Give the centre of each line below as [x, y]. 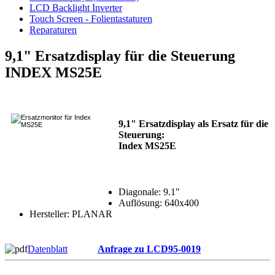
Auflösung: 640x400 [159, 203]
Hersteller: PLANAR [71, 214]
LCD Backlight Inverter [76, 8]
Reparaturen [53, 30]
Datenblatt [48, 249]
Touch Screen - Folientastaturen [91, 19]
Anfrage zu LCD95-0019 [149, 249]
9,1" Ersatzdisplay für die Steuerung [120, 56]
